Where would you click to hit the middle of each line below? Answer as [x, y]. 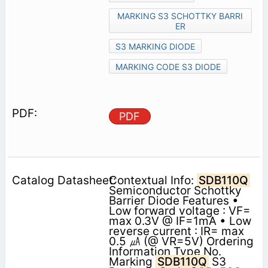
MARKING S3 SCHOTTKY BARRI [180, 16]
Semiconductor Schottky [175, 190]
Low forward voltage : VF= [179, 211]
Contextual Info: [153, 180]
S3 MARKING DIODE [155, 46]
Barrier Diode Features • [173, 200]
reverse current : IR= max [176, 231]
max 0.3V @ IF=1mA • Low [180, 221]
